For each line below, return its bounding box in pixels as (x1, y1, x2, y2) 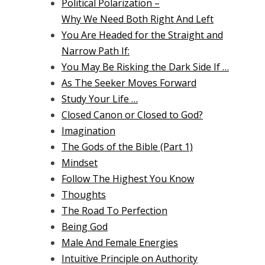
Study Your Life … (62, 92, 138, 106)
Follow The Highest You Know (62, 172, 194, 186)
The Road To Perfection (62, 204, 167, 218)
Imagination (62, 124, 115, 138)
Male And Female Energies (62, 236, 178, 250)
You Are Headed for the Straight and (62, 28, 223, 42)
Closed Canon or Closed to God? (62, 108, 203, 122)
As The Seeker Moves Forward (62, 76, 196, 90)
